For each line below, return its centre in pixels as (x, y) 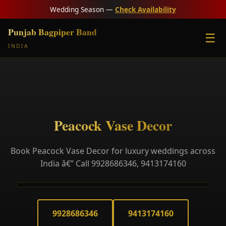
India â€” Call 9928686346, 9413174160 (113, 163)
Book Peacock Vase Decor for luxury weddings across (113, 151)
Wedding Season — (82, 9)
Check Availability (146, 9)
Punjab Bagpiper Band (52, 32)
